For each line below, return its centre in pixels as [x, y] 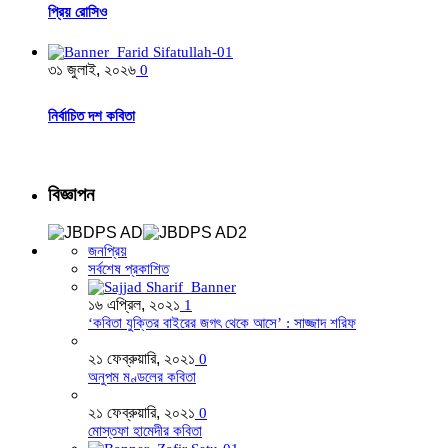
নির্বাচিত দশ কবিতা [91, 115]
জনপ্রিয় [107, 251]
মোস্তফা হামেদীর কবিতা [145, 431]
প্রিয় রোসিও [77, 12]
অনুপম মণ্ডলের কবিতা [142, 377]
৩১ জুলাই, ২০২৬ [92, 69]
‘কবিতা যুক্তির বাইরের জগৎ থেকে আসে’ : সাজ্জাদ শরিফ [222, 323]
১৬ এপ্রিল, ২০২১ [134, 305]
